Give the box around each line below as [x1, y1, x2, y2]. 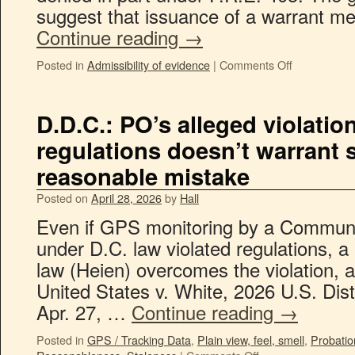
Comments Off [219, 56, 292, 73]
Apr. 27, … [36, 298, 132, 326]
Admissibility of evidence [87, 56, 210, 73]
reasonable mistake [36, 159, 250, 193]
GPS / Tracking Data [87, 331, 191, 348]
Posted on [36, 189, 88, 206]
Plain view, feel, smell [197, 331, 304, 348]
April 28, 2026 [91, 189, 162, 206]
